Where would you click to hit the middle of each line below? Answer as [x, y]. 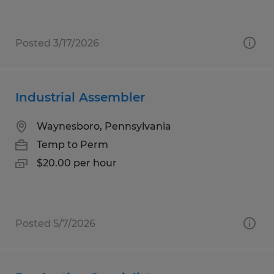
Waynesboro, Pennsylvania [104, 126]
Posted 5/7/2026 [55, 223]
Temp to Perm [72, 144]
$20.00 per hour [77, 163]
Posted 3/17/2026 [57, 43]
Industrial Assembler [80, 97]
